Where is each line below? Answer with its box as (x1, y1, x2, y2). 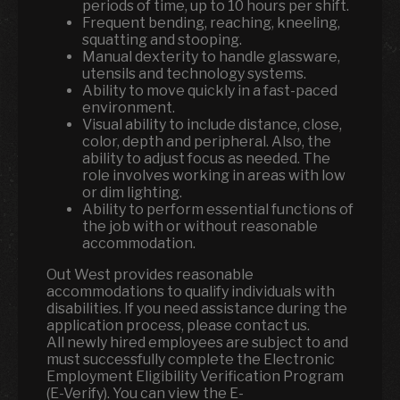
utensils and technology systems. (82, 65, 306, 82)
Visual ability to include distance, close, (82, 116, 342, 133)
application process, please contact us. (46, 317, 310, 334)
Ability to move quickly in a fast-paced (82, 82, 337, 99)
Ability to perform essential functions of (82, 201, 354, 218)
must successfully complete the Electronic (46, 351, 335, 368)
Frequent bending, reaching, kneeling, (82, 14, 340, 31)
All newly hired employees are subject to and (46, 334, 348, 351)
